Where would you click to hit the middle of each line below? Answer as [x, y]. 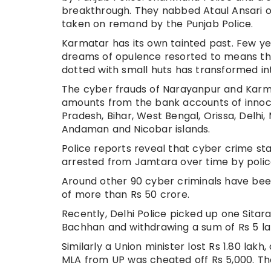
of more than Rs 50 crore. [126, 194]
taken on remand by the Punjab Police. [158, 24]
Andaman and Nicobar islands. [136, 129]
